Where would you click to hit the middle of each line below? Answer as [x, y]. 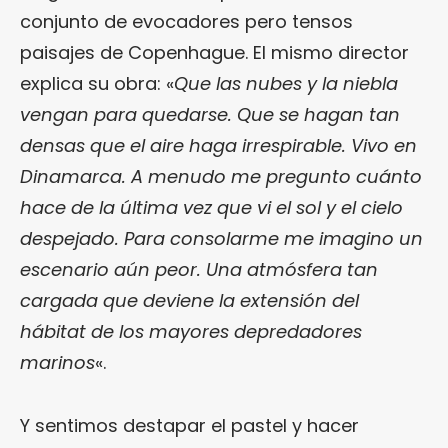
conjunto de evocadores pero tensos [186, 21]
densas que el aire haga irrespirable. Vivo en [218, 145]
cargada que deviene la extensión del [189, 300]
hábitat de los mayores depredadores [191, 331]
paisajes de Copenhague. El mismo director [214, 52]
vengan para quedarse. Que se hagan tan [210, 114]
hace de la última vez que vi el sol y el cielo [211, 207]
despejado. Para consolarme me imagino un [221, 238]
